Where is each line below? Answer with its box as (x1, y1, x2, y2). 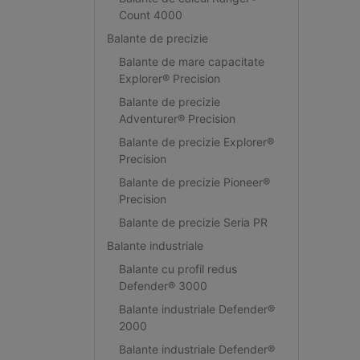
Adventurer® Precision (118, 111, 235, 125)
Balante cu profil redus (118, 261, 237, 276)
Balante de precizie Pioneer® (118, 174, 270, 189)
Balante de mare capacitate (118, 54, 264, 68)
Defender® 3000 (118, 278, 207, 292)
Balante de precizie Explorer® (118, 134, 274, 149)
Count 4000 (118, 7, 182, 22)
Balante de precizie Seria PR (118, 215, 268, 229)
